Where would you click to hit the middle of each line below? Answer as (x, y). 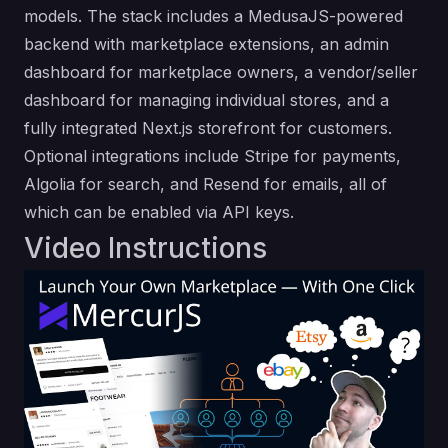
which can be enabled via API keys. (159, 212)
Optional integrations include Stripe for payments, (212, 156)
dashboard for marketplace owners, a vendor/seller (221, 72)
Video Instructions (145, 248)
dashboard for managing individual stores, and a (206, 100)
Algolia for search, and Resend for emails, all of (205, 184)
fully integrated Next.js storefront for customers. (208, 128)
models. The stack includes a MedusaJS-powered (213, 16)
